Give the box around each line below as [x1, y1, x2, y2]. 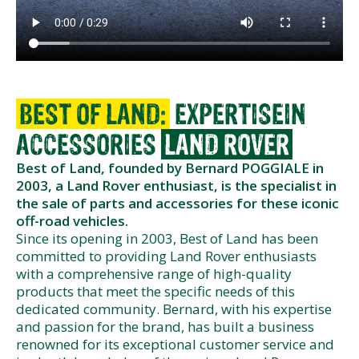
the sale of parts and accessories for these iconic [16, 194, 339, 213]
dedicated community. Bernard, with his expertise [16, 300, 332, 319]
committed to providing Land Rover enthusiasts [16, 247, 317, 266]
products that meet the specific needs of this [16, 282, 295, 301]
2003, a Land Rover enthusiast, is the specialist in [16, 176, 337, 196]
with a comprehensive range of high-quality [16, 264, 292, 284]
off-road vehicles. [16, 212, 128, 231]
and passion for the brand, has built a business [16, 317, 314, 337]
